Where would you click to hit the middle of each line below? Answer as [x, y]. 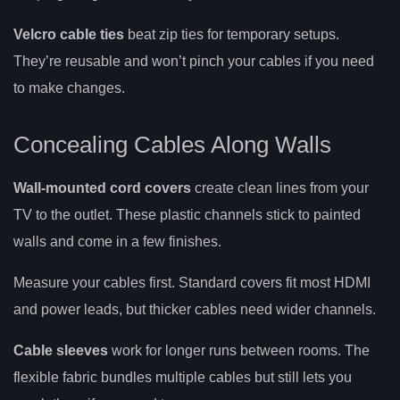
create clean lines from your [280, 188]
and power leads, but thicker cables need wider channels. [195, 310]
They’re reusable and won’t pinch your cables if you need [194, 62]
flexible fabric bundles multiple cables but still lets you [183, 378]
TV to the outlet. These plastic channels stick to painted [187, 215]
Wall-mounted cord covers [102, 188]
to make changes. [69, 88]
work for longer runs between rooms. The [239, 351]
